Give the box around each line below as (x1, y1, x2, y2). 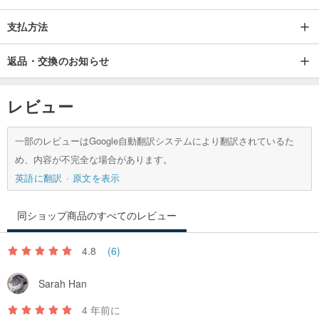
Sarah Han (38, 276, 87, 291)
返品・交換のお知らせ (7, 53, 110, 68)
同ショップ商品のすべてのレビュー (17, 208, 177, 223)
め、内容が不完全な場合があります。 (15, 152, 172, 167)
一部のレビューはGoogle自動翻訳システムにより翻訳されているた (15, 134, 294, 148)
